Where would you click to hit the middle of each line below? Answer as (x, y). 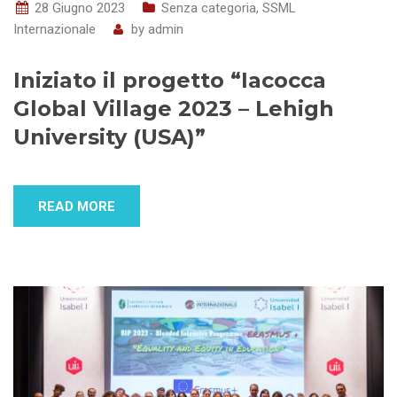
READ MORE (77, 207)
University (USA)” (109, 137)
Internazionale (54, 30)
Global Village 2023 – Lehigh (174, 109)
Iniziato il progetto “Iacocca (170, 81)
